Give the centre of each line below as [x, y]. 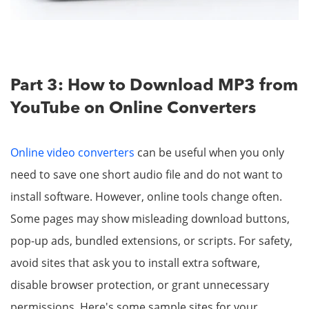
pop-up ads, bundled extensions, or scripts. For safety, [151, 241]
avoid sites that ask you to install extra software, [135, 263]
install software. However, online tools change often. [146, 197]
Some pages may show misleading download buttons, [150, 219]
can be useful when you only [209, 153]
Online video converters [72, 153]
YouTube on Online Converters [133, 109]
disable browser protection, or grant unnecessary [140, 285]
